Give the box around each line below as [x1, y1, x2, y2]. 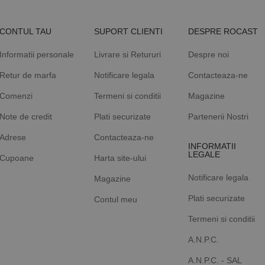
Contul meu [93, 195, 137, 205]
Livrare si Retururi [93, 50, 161, 60]
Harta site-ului [93, 153, 146, 163]
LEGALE [188, 150, 221, 160]
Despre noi [188, 50, 230, 60]
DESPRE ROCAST [188, 27, 258, 37]
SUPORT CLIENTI [93, 27, 163, 37]
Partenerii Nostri [188, 112, 249, 122]
